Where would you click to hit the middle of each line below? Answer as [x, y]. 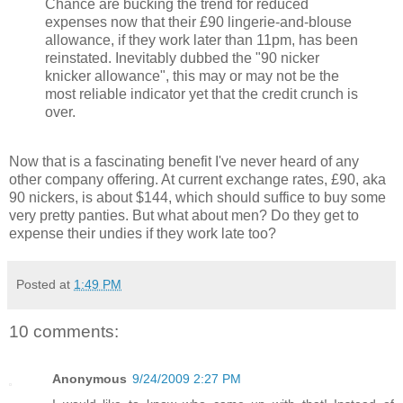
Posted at [45, 285]
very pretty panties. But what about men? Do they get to [184, 216]
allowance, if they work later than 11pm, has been [201, 40]
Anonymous [90, 378]
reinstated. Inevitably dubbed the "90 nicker [182, 58]
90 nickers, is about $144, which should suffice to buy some [197, 198]
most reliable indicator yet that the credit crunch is [201, 94]
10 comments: [64, 332]
